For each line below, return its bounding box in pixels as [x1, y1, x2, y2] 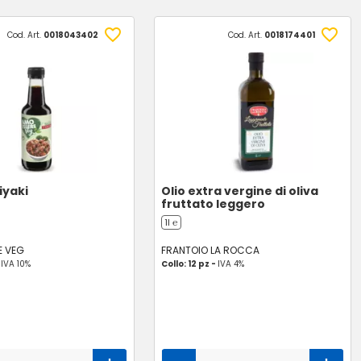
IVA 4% [218, 258, 245, 270]
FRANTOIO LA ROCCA [161, 243, 260, 257]
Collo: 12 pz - [161, 258, 218, 270]
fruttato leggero [161, 196, 266, 212]
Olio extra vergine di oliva [161, 183, 319, 199]
